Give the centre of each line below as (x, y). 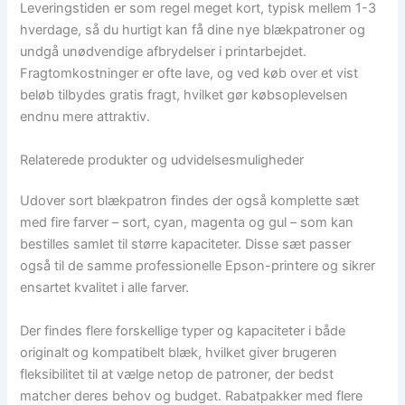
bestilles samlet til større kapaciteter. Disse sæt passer (186, 245)
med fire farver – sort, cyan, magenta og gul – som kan (187, 223)
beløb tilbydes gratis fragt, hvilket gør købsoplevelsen (184, 95)
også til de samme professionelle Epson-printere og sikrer (198, 266)
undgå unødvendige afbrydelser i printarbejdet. (164, 52)
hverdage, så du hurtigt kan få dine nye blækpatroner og (193, 30)
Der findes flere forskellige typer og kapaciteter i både (183, 330)
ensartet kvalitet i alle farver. (105, 288)
